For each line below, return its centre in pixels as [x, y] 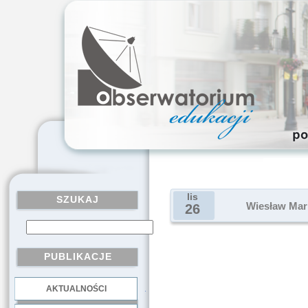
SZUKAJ [78, 199]
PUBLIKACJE [78, 256]
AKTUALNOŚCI [76, 289]
